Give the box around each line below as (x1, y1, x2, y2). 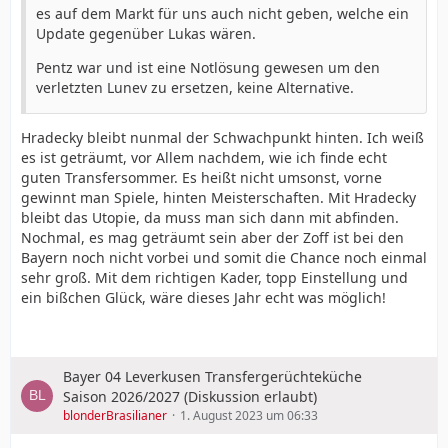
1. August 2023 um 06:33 (180, 407, 318, 424)
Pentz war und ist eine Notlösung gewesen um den (36, 58, 380, 77)
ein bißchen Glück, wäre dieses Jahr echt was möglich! (21, 288, 386, 307)
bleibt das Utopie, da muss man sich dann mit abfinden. (21, 208, 399, 227)
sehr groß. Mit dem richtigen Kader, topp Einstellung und (21, 268, 408, 287)
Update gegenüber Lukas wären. (36, 24, 256, 43)
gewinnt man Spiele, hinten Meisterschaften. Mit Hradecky (21, 188, 416, 207)
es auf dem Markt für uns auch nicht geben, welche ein (36, 4, 409, 23)
